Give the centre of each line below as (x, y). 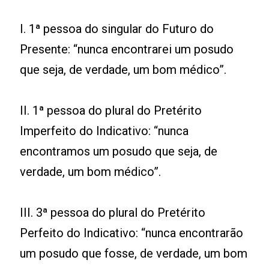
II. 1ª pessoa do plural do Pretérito (111, 111)
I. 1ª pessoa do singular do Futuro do (117, 29)
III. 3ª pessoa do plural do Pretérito (113, 213)
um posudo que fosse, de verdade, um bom (134, 254)
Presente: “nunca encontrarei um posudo (127, 50)
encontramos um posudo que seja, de (119, 152)
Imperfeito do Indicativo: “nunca (104, 131)
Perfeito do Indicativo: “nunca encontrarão (132, 233)
